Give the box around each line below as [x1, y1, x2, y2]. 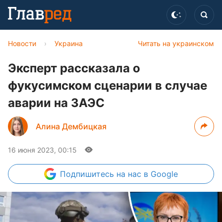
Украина [55, 39, 83, 48]
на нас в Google [116, 169, 178, 179]
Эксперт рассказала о [8, 61, 140, 75]
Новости [8, 39, 36, 48]
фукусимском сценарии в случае [8, 78, 207, 93]
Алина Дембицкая [36, 121, 107, 131]
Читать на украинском [138, 39, 214, 48]
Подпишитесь [60, 169, 116, 179]
